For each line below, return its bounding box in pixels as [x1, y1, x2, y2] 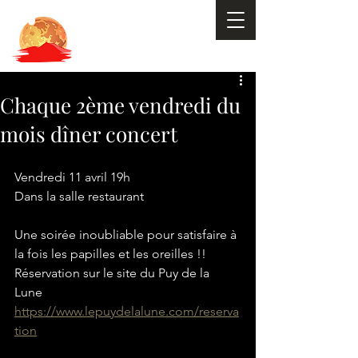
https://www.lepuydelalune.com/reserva [14, 304, 239, 319]
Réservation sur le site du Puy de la [14, 265, 213, 280]
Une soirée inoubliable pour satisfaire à [14, 227, 240, 242]
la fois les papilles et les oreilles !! [14, 246, 206, 261]
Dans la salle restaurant [14, 189, 144, 204]
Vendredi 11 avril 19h [14, 169, 130, 185]
